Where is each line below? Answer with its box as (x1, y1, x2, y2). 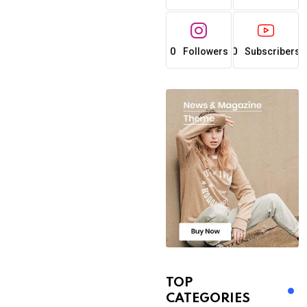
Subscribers (245, 45, 301, 57)
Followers (182, 45, 228, 57)
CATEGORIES (166, 292, 251, 306)
